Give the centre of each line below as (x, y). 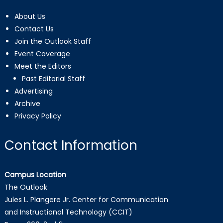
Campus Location (35, 174)
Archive (27, 103)
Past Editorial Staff (53, 78)
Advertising (33, 91)
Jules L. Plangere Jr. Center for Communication (86, 199)
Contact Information (71, 145)
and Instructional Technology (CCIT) (68, 212)
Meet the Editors (43, 66)
